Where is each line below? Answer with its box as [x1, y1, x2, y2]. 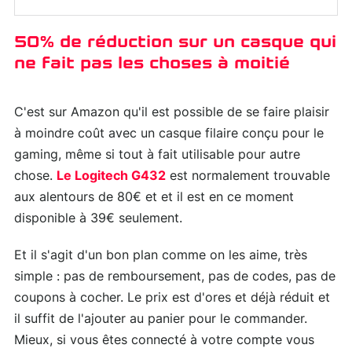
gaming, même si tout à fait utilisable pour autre [14, 148, 300, 161]
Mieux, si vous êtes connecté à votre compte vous [14, 333, 314, 346]
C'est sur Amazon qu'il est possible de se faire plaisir [14, 105, 329, 119]
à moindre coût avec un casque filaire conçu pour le [14, 126, 324, 140]
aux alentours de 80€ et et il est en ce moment [14, 190, 294, 203]
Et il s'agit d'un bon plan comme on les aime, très [14, 248, 307, 262]
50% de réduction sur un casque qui [14, 31, 336, 51]
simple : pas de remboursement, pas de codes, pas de [14, 269, 335, 283]
